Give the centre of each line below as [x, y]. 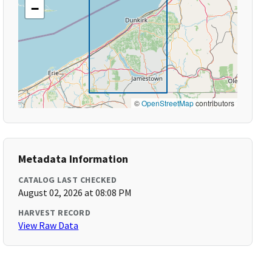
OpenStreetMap [167, 103]
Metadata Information [73, 159]
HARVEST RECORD [55, 212]
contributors [214, 103]
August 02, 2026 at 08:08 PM [75, 192]
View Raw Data [49, 225]
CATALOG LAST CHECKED [68, 180]
